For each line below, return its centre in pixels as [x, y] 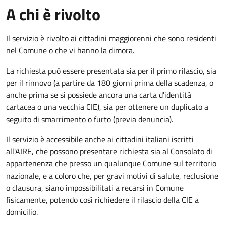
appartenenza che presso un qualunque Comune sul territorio [111, 163]
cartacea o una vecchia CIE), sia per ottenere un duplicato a [107, 107]
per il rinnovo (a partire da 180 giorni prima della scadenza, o [110, 82]
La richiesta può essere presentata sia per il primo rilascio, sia [111, 70]
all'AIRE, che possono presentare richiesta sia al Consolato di [109, 151]
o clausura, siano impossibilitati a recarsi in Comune [95, 187]
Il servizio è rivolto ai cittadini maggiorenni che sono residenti [111, 38]
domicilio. [22, 212]
